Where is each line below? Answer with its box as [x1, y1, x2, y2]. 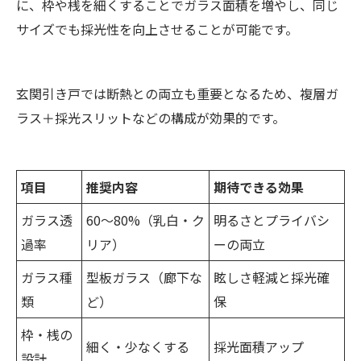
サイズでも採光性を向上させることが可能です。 [16, 19, 298, 39]
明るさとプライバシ [214, 210, 330, 230]
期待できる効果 [214, 177, 304, 197]
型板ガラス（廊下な [86, 268, 202, 288]
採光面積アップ [214, 337, 304, 357]
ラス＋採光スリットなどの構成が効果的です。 [16, 108, 285, 128]
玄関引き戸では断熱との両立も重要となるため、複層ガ [16, 84, 338, 104]
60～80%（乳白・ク [86, 210, 205, 230]
